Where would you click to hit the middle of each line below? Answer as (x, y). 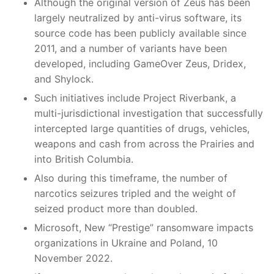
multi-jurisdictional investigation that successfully (149, 113)
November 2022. (73, 258)
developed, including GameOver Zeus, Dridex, (140, 63)
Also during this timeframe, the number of (131, 178)
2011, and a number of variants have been (131, 48)
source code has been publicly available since (140, 33)
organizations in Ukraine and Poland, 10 (126, 243)
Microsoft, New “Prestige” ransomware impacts (144, 227)
